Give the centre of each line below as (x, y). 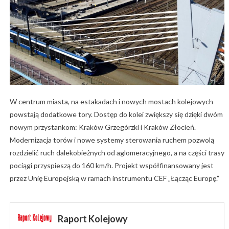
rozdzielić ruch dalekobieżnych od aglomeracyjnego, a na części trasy (117, 152)
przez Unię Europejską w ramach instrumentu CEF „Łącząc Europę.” (114, 178)
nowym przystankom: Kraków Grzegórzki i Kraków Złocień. (102, 127)
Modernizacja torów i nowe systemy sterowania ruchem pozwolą (112, 140)
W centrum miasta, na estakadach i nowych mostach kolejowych (111, 101)
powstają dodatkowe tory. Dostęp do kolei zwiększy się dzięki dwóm (116, 114)
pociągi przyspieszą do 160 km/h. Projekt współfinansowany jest (111, 165)
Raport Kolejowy (93, 219)
